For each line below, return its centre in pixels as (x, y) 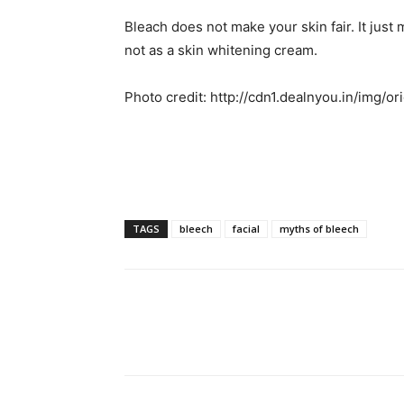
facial (246, 228)
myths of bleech (319, 228)
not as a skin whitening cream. (221, 50)
